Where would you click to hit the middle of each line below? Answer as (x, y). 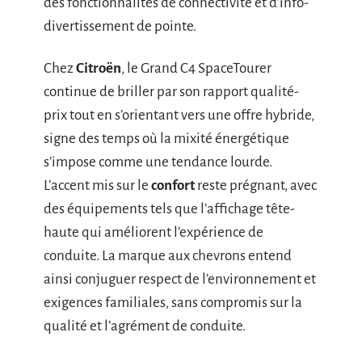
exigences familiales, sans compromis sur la (173, 302)
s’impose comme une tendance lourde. (158, 162)
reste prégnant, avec (256, 185)
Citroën (99, 68)
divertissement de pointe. (120, 26)
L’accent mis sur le (97, 185)
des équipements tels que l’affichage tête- (169, 208)
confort (173, 185)
